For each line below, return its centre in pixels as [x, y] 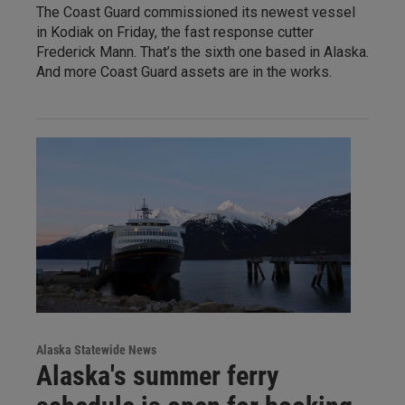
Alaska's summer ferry [157, 376]
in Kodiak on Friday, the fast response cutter [175, 33]
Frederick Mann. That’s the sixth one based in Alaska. [202, 52]
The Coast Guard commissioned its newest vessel [196, 13]
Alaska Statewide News [96, 350]
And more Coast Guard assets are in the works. [184, 72]
